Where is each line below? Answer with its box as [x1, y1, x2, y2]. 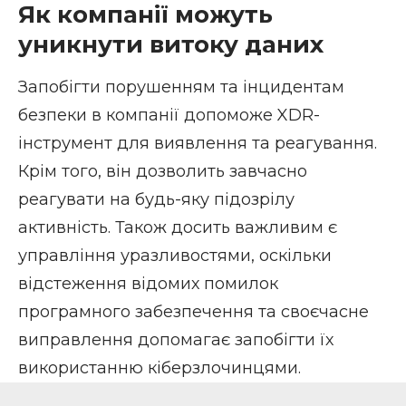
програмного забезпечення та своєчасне [18, 302, 369, 323]
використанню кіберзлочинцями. [18, 358, 301, 379]
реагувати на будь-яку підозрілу [18, 189, 295, 210]
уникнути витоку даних [18, 29, 324, 59]
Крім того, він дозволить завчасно [18, 161, 307, 182]
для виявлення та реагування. [112, 133, 377, 154]
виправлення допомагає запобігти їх [18, 330, 333, 351]
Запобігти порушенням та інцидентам [18, 77, 344, 98]
